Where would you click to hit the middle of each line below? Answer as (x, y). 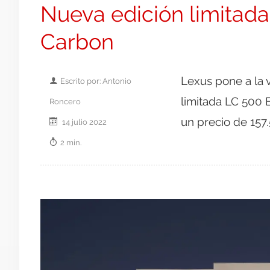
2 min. (71, 142)
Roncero (65, 101)
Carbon (77, 41)
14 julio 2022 (83, 121)
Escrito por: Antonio (96, 80)
